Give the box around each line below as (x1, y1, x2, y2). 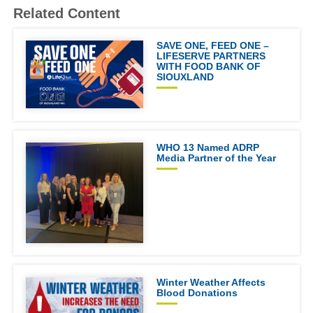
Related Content (13, 5, 121, 21)
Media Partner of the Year (156, 152, 276, 164)
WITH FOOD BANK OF (156, 61, 261, 73)
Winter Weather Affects (156, 276, 265, 288)
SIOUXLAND (156, 71, 214, 83)
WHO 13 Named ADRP (156, 142, 259, 154)
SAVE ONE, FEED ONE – (156, 40, 269, 52)
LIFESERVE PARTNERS (156, 50, 265, 62)
